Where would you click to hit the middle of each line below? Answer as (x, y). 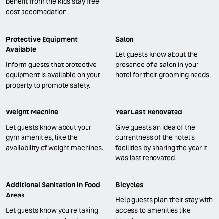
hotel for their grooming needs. (163, 75)
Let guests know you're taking (52, 210)
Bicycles (130, 185)
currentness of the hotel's (155, 137)
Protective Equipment (42, 39)
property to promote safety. (48, 85)
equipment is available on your (53, 75)
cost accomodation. (37, 12)
